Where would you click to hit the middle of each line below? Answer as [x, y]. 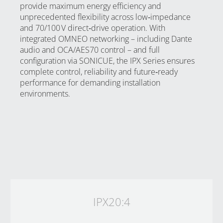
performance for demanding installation [90, 83]
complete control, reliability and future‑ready [99, 72]
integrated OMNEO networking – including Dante [106, 39]
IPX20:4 [111, 202]
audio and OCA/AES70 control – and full [90, 50]
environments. [45, 94]
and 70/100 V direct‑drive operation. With [93, 28]
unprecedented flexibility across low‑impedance [105, 17]
